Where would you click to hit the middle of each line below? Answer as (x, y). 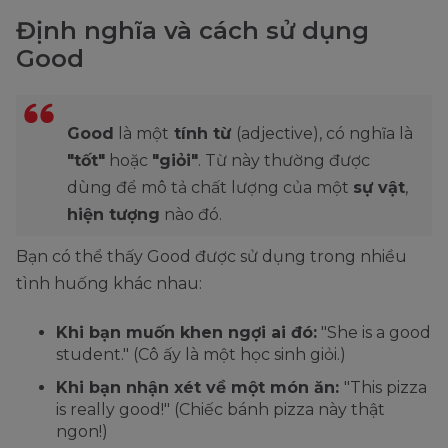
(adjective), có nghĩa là (324, 134)
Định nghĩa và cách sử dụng (192, 31)
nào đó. (191, 215)
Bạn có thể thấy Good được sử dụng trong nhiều (211, 257)
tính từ (202, 134)
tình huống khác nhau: (109, 284)
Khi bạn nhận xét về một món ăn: (200, 388)
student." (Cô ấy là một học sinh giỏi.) (201, 355)
